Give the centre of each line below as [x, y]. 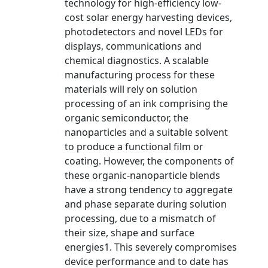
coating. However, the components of [149, 161]
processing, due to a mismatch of [140, 218]
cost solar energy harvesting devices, [148, 17]
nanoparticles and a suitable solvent [146, 132]
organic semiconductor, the [127, 118]
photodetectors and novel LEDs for [144, 32]
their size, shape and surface [130, 233]
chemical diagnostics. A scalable [137, 60]
